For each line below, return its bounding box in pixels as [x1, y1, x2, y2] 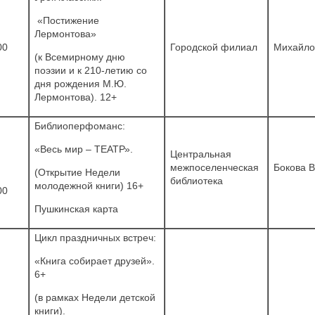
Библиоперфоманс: [34, 120, 125, 131]
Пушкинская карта [34, 202, 118, 214]
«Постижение [34, 14, 99, 26]
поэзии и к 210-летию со [34, 64, 147, 76]
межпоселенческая [170, 161, 259, 173]
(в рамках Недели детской [34, 291, 155, 303]
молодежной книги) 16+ [34, 179, 143, 191]
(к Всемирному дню [34, 51, 125, 63]
